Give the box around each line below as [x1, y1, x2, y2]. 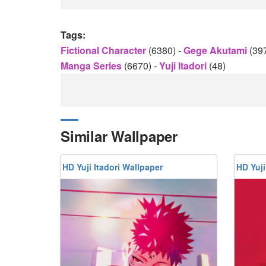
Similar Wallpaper [61, 126, 178, 146]
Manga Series [61, 59, 124, 72]
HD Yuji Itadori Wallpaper [62, 161, 163, 173]
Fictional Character [61, 43, 148, 57]
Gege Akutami [183, 43, 249, 57]
